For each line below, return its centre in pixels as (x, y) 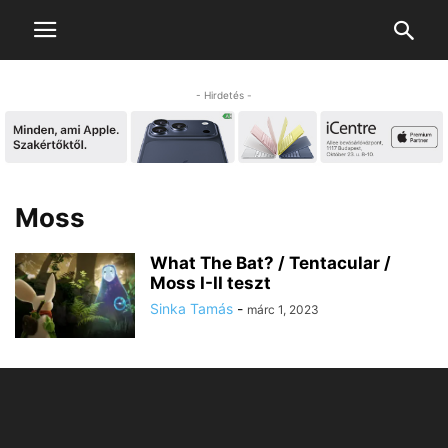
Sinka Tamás (191, 309)
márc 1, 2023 (283, 310)
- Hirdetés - (224, 95)
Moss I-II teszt (210, 283)
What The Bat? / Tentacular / (270, 263)
